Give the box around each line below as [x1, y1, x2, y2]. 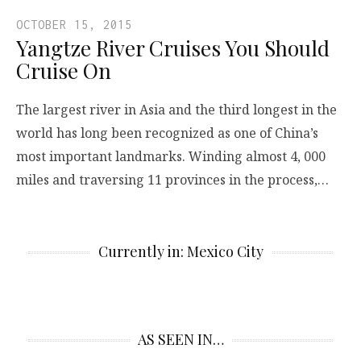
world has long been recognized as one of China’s [16, 124, 318, 143]
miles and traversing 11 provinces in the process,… [16, 171, 329, 189]
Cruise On [16, 56, 111, 85]
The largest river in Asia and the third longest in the [16, 101, 337, 119]
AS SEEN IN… [137, 330, 224, 350]
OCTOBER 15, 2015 [16, 18, 132, 32]
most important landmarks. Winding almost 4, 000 [16, 147, 326, 166]
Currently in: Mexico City [98, 242, 263, 262]
